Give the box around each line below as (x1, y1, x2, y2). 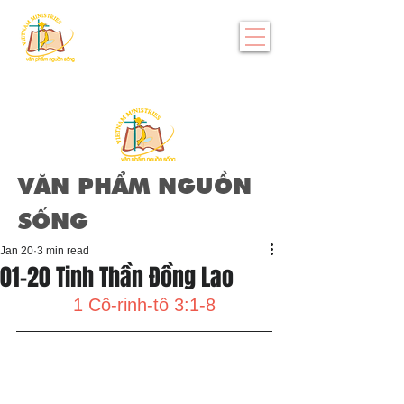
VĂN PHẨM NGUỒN (18, 177, 252, 199)
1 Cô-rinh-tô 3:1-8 (73, 295, 216, 315)
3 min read (37, 244, 89, 257)
